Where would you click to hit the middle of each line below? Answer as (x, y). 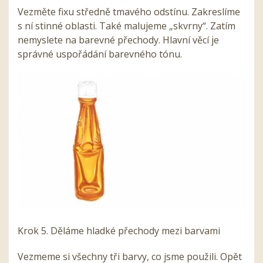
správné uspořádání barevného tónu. (100, 54)
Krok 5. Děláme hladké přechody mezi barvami (119, 230)
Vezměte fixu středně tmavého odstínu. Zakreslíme (129, 12)
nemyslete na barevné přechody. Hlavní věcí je (118, 40)
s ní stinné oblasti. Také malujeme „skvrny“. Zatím (127, 26)
